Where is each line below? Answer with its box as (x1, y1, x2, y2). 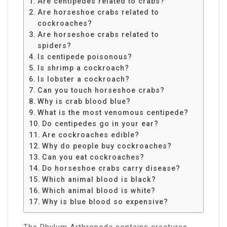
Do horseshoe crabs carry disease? (42, 164, 180, 172)
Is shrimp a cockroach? (37, 63, 129, 72)
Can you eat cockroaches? (42, 153, 144, 161)
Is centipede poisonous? (37, 52, 132, 61)
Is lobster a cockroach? (37, 74, 130, 83)
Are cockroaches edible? (42, 130, 139, 139)
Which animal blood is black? (42, 175, 156, 183)
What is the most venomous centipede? (37, 108, 188, 117)
